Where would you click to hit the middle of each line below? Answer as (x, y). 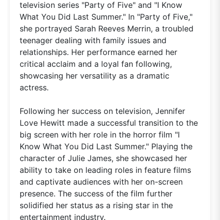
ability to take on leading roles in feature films (105, 170)
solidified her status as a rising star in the (96, 205)
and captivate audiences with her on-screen (101, 181)
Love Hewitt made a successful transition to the (109, 123)
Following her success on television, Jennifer (102, 111)
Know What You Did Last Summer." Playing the (106, 146)
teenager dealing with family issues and (93, 40)
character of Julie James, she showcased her (103, 158)
